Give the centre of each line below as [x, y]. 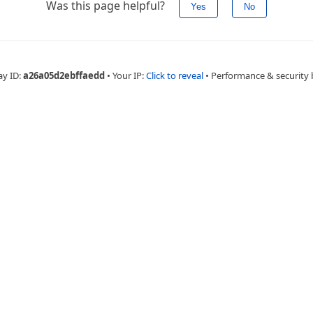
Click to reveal [174, 75]
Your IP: [129, 75]
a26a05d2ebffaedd [64, 75]
